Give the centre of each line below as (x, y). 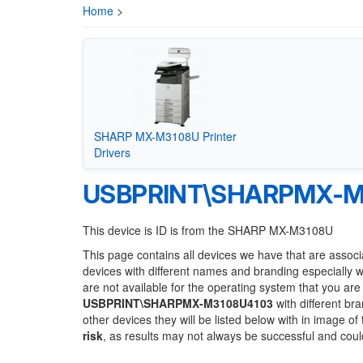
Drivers (112, 152)
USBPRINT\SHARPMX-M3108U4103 (178, 303)
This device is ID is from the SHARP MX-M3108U (208, 230)
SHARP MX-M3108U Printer (165, 136)
